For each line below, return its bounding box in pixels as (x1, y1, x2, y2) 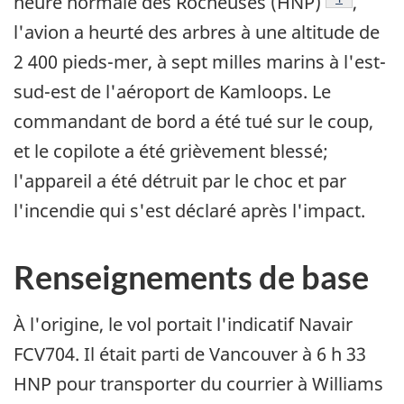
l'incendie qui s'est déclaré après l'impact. (14, 198, 365, 224)
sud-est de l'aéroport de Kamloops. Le (14, 79, 331, 105)
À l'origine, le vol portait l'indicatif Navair (14, 312, 353, 337)
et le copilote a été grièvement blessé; (14, 139, 328, 164)
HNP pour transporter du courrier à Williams (14, 372, 383, 397)
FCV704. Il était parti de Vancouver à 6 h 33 (14, 342, 366, 367)
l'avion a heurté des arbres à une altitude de (14, 20, 380, 45)
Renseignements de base (14, 257, 369, 298)
